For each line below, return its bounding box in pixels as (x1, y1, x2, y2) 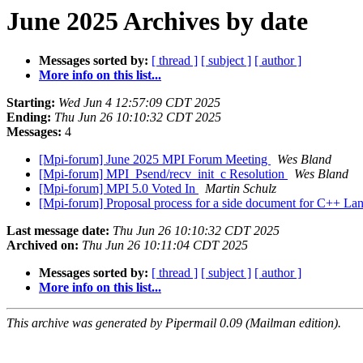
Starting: (6, 96, 55, 110)
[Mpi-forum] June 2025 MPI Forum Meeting (39, 152, 271, 167)
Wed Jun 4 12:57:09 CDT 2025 (58, 96, 220, 110)
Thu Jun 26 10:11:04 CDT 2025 (82, 238, 248, 253)
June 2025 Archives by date (6, 6, 308, 36)
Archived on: (6, 238, 79, 253)
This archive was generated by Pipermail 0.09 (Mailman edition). (6, 316, 341, 331)
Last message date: (6, 224, 109, 238)
